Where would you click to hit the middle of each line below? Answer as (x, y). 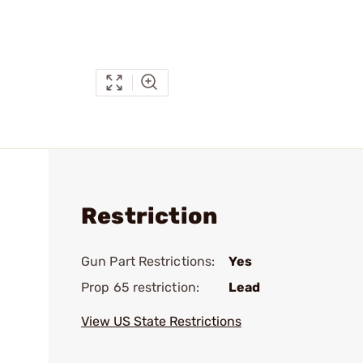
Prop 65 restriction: (140, 287)
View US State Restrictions (161, 321)
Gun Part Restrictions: (148, 261)
